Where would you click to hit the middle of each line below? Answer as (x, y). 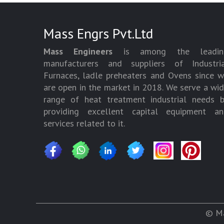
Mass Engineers (78, 51)
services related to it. (84, 123)
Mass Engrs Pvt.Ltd (98, 33)
